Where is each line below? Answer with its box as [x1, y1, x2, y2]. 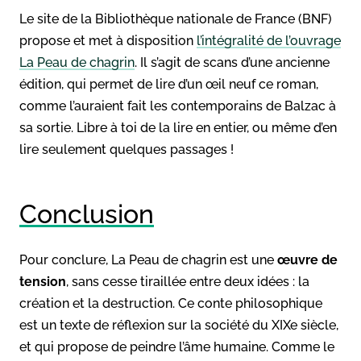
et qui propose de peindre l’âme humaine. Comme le [19, 338, 334, 355]
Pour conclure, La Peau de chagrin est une [19, 251, 277, 268]
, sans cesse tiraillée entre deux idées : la [66, 273, 309, 289]
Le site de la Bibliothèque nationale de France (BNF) [19, 10, 332, 27]
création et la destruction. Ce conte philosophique [19, 295, 322, 311]
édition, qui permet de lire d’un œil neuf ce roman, [19, 76, 318, 92]
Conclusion [19, 198, 154, 229]
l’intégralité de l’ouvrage [197, 32, 341, 48]
